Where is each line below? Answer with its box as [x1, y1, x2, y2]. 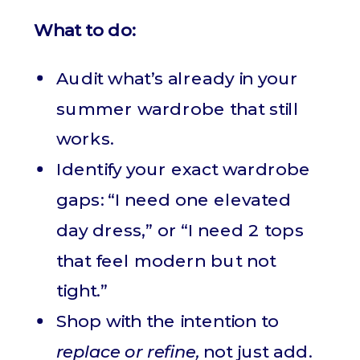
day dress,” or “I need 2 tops [56, 219, 304, 241]
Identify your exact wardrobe [56, 158, 311, 181]
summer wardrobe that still [56, 97, 300, 120]
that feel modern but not [56, 249, 276, 272]
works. [56, 128, 114, 150]
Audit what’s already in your [56, 67, 298, 89]
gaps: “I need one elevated [56, 189, 292, 211]
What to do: [34, 18, 135, 41]
